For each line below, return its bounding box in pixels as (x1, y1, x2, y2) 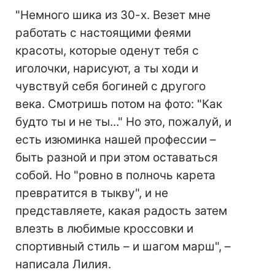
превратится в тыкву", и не (15, 186, 168, 201)
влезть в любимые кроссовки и (15, 222, 193, 236)
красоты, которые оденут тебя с (15, 44, 199, 58)
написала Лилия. (15, 257, 111, 272)
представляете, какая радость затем (15, 204, 227, 219)
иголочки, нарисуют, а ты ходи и (15, 61, 198, 76)
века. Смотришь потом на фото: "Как (15, 97, 222, 112)
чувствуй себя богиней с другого (15, 79, 206, 94)
